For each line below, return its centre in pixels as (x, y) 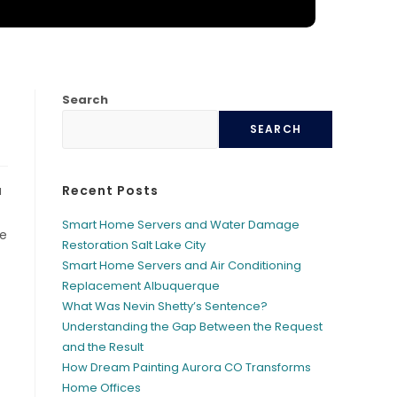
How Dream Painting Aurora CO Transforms (187, 367)
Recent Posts (110, 191)
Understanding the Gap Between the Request (192, 327)
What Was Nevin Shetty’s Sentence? (165, 306)
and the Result (103, 347)
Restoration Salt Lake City (134, 245)
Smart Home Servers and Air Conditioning (182, 265)
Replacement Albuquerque (141, 286)
